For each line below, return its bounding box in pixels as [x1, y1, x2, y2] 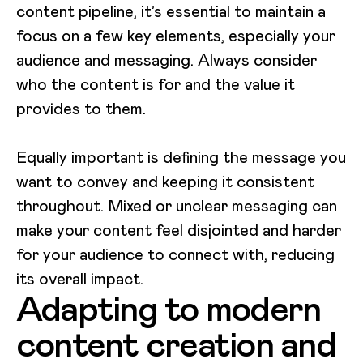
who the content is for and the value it [16, 73, 295, 95]
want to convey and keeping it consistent [16, 170, 314, 192]
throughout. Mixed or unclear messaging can [16, 194, 337, 216]
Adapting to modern [16, 284, 321, 332]
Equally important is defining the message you [16, 146, 346, 168]
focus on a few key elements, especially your [16, 24, 335, 46]
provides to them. [16, 97, 146, 119]
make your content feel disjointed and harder [16, 219, 341, 241]
